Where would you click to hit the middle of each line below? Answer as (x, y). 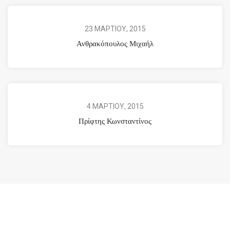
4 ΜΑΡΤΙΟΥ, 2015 (115, 106)
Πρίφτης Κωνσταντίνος (115, 121)
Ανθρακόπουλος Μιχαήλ (115, 43)
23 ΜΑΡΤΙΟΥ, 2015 (115, 28)
